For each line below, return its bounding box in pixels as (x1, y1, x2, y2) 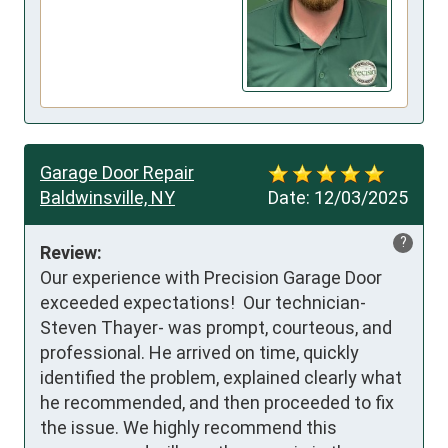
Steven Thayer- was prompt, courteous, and (40, 316, 392, 338)
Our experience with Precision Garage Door (40, 266, 382, 288)
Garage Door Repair (40, 161, 194, 183)
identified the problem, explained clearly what (40, 366, 402, 388)
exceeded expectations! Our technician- (40, 291, 366, 313)
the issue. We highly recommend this (40, 416, 337, 438)
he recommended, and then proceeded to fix (40, 391, 394, 413)
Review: (40, 241, 102, 263)
